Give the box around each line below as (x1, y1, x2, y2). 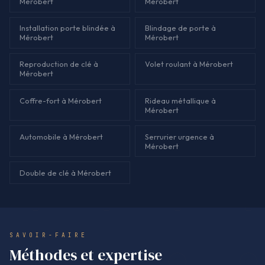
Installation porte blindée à (20, 23, 115, 33)
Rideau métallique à (145, 95, 216, 105)
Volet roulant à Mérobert (145, 59, 233, 69)
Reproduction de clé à (20, 59, 98, 69)
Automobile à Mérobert (20, 131, 103, 141)
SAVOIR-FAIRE (9, 231, 88, 239)
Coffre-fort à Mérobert (20, 95, 102, 105)
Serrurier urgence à (145, 131, 214, 141)
